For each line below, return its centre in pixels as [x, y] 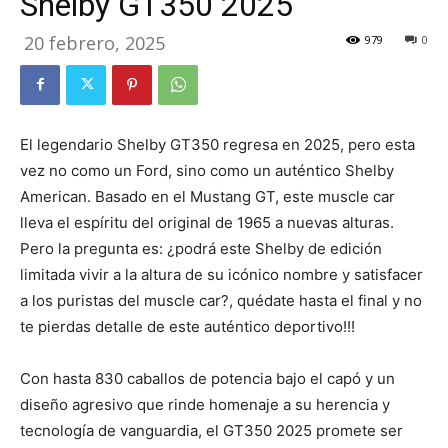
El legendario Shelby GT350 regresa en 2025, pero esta [217, 144]
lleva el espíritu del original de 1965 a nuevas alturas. [207, 222]
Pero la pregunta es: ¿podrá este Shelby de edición [201, 248]
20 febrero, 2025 [94, 42]
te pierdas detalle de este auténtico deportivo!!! [187, 326]
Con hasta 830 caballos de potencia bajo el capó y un [207, 378]
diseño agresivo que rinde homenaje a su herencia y [205, 404]
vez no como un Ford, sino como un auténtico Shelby [207, 170]
